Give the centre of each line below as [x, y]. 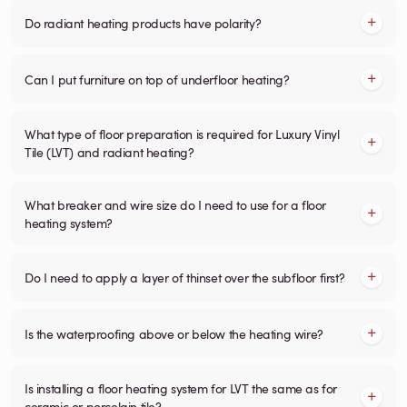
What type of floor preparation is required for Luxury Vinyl [182, 133]
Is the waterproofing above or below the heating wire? [174, 333]
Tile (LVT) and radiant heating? [109, 151]
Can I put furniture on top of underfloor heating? [157, 79]
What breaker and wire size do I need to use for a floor [175, 204]
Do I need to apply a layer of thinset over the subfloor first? [185, 277]
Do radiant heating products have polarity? [143, 22]
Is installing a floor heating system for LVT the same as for [181, 387]
